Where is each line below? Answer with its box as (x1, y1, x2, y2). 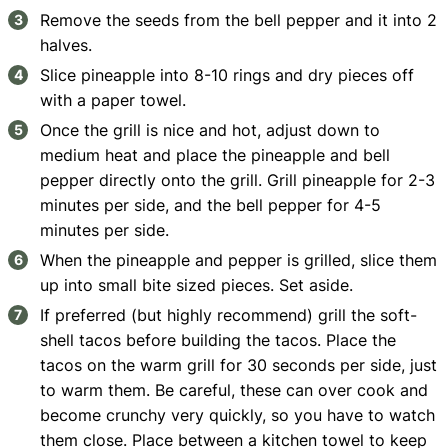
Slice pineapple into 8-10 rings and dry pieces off (40, 65, 415, 86)
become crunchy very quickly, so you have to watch (40, 405, 436, 426)
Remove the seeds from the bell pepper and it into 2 (40, 10, 438, 31)
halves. (40, 35, 93, 56)
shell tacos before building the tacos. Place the (40, 330, 397, 351)
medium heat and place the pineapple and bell (40, 145, 391, 166)
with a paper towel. (40, 90, 187, 111)
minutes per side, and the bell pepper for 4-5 (40, 195, 382, 216)
